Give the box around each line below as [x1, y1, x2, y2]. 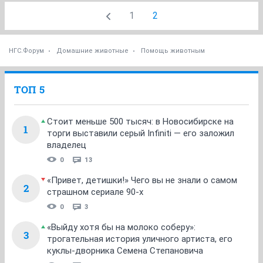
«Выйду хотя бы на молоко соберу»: [47, 221, 195, 232]
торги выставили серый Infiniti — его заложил [47, 127, 234, 139]
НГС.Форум [9, 46, 44, 55]
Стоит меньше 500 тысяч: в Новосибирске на [47, 116, 234, 127]
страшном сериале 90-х [47, 186, 143, 197]
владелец [47, 139, 86, 150]
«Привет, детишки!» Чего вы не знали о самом [47, 174, 237, 186]
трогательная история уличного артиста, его [47, 233, 232, 244]
